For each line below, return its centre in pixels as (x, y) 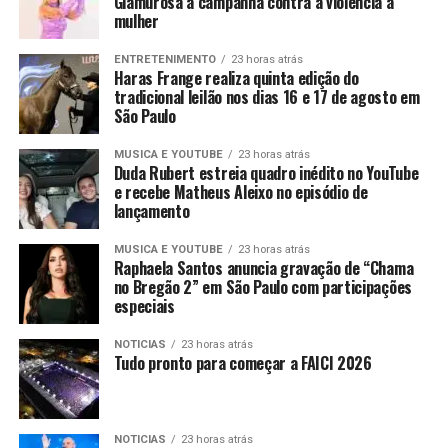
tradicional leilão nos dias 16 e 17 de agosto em (266, 96)
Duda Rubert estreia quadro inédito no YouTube (266, 172)
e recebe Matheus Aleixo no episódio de (240, 191)
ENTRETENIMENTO (164, 59)
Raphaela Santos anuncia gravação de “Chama (263, 267)
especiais (144, 305)
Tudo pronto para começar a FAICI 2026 (242, 362)
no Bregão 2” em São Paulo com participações (262, 286)
